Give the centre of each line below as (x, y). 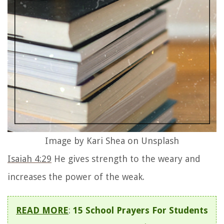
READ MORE (42, 210)
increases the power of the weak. (76, 176)
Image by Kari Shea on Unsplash (112, 140)
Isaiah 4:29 (29, 158)
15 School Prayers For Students (140, 210)
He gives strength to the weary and (126, 158)
